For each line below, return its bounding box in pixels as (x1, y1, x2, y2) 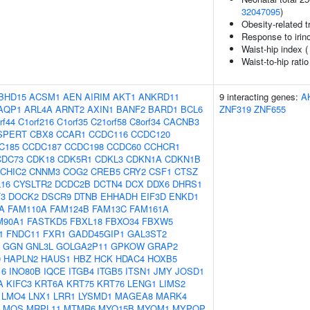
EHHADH (100, 190, 138, 203)
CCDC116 (89, 127, 128, 140)
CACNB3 (163, 115, 199, 128)
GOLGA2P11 (56, 239, 108, 253)
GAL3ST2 (127, 227, 167, 240)
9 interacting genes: (219, 90, 301, 103)
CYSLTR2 (13, 177, 52, 190)
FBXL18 (70, 215, 102, 228)
